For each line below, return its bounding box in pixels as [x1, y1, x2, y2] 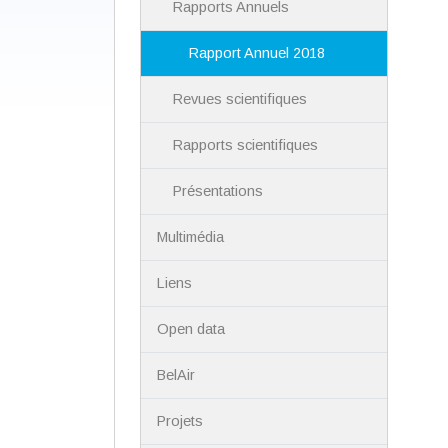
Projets [157, 413, 204, 430]
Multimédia [157, 229, 225, 246]
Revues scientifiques [173, 91, 308, 108]
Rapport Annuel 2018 [189, 45, 326, 62]
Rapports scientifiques [173, 137, 319, 154]
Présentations [173, 183, 264, 200]
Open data [157, 321, 226, 338]
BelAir [157, 367, 196, 384]
